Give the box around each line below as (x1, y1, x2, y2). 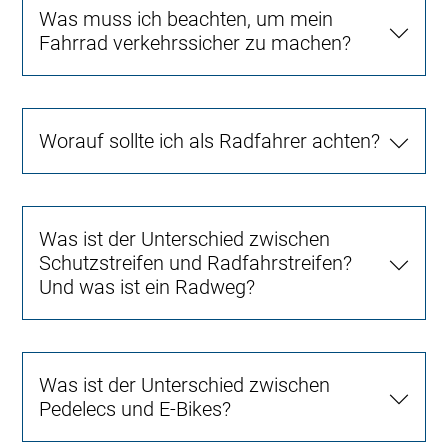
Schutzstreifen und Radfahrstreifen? (39, 251, 353, 276)
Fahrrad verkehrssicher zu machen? (39, 31, 352, 56)
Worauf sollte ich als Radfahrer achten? (39, 129, 381, 154)
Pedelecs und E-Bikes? (39, 397, 232, 422)
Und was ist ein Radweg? (39, 275, 256, 300)
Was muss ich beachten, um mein (39, 7, 334, 32)
